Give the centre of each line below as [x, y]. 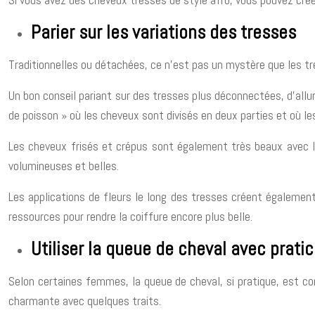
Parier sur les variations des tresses [163, 32]
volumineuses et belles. [64, 166]
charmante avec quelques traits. [85, 301]
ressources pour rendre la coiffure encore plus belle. [130, 216]
